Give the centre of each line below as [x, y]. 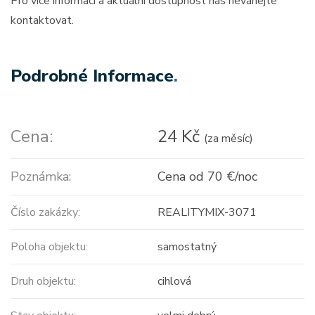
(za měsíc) [228, 139]
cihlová [174, 281]
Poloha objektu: [49, 247]
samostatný [187, 247]
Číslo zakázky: [45, 212]
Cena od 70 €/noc [207, 176]
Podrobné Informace [92, 76]
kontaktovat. [42, 20]
